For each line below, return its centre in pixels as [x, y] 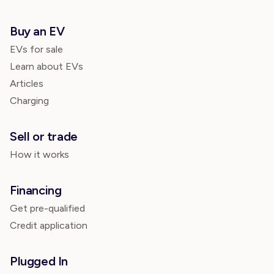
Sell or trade [44, 136]
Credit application [49, 225]
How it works [39, 154]
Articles [27, 83]
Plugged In [39, 261]
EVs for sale [36, 49]
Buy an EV [37, 31]
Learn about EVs [46, 66]
